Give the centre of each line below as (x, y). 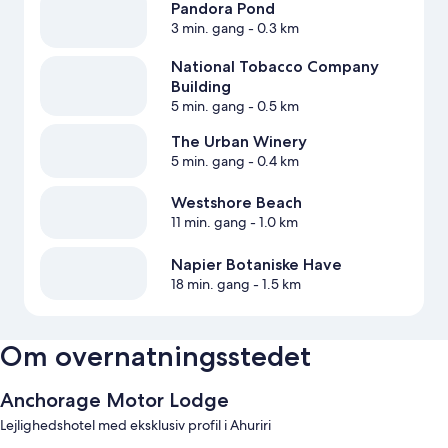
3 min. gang (207, 28)
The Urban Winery (238, 142)
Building (200, 87)
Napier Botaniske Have (256, 264)
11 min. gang (208, 222)
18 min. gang (210, 283)
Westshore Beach (236, 203)
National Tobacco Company (274, 67)
